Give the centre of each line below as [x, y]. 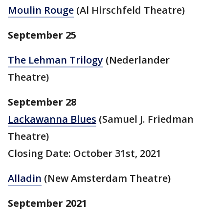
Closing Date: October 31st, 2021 [85, 153]
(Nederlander [136, 60]
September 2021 [47, 203]
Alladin [25, 178]
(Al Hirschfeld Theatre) [129, 10]
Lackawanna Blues [52, 119]
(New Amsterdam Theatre [105, 178]
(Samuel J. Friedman [145, 119]
